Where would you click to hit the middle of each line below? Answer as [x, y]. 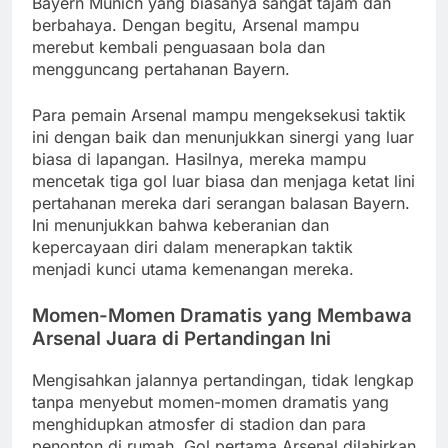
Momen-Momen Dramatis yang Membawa [222, 315]
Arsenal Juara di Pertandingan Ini [181, 338]
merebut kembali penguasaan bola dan [178, 46]
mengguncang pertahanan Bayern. [161, 68]
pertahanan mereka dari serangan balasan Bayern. [221, 202]
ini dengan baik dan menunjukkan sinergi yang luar [223, 136]
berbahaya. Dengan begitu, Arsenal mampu [195, 24]
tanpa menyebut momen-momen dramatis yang [210, 401]
